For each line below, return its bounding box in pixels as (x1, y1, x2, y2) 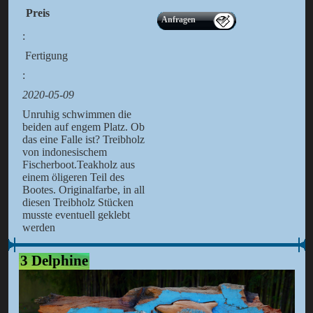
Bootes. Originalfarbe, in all (22, 184, 145, 196)
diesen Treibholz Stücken (22, 196, 133, 209)
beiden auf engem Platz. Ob (22, 121, 145, 133)
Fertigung (22, 50, 68, 62)
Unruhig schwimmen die (22, 108, 131, 121)
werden (22, 221, 55, 234)
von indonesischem (22, 146, 107, 159)
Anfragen (161, 15, 196, 25)
